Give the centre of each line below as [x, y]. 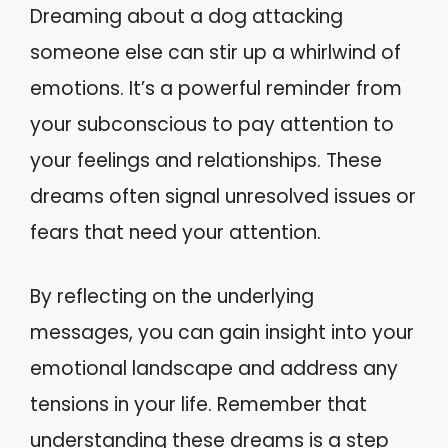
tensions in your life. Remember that [198, 404]
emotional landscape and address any [214, 368]
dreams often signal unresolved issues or [223, 196]
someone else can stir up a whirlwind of [215, 52]
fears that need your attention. [175, 232]
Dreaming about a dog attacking [186, 16]
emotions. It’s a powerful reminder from [216, 88]
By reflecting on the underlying [172, 296]
